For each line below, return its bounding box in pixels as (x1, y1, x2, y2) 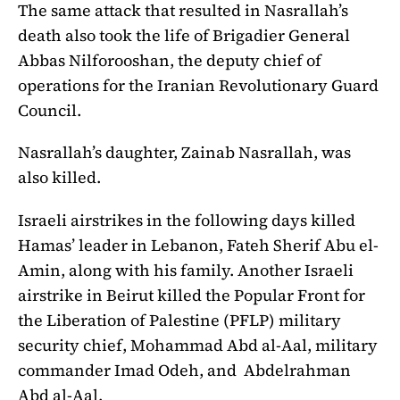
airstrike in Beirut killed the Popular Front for (18, 284, 365, 307)
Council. (18, 98, 85, 121)
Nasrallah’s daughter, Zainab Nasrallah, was (18, 141, 351, 164)
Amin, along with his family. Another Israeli (18, 259, 354, 282)
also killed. (18, 166, 101, 189)
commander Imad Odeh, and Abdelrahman (18, 359, 351, 382)
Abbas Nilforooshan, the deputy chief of (18, 48, 321, 71)
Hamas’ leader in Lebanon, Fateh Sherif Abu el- (18, 234, 379, 257)
